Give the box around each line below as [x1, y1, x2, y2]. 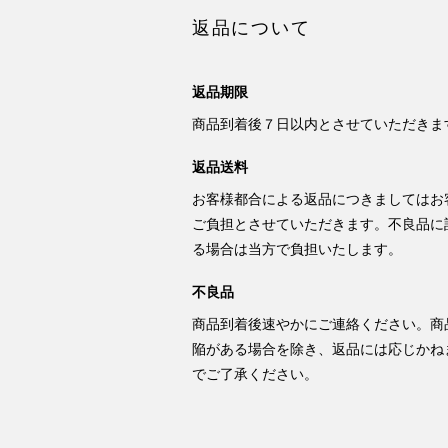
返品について [191, 18, 311, 39]
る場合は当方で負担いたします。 [191, 241, 406, 258]
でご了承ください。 [191, 366, 322, 383]
